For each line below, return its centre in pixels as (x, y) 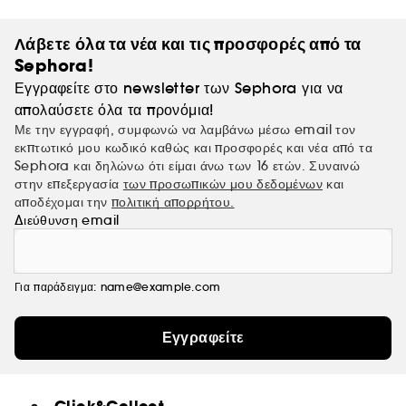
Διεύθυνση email (67, 220)
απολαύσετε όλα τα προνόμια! (114, 110)
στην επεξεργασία (69, 184)
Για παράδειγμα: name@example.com (118, 287)
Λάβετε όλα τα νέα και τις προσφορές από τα (188, 44)
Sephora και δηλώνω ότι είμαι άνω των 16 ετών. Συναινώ (188, 166)
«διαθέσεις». (64, 32)
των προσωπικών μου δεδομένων (223, 184)
